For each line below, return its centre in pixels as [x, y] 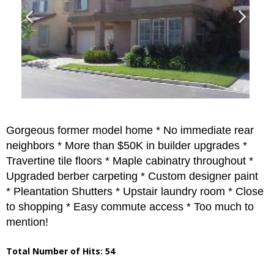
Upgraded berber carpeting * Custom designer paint [132, 176]
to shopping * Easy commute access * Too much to [130, 207]
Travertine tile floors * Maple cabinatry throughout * [130, 161]
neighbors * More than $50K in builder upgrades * [127, 146]
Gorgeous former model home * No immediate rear [130, 131]
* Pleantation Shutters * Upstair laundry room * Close [135, 192]
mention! [27, 222]
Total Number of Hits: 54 [61, 251]
